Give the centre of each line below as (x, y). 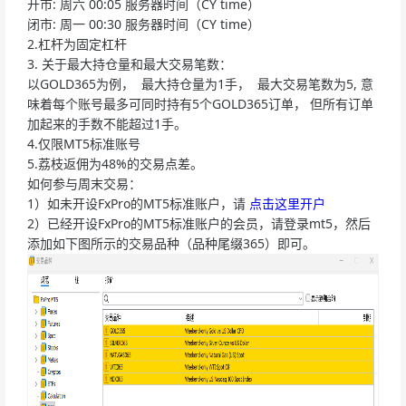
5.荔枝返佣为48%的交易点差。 (115, 163)
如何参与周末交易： (84, 183)
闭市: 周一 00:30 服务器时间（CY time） (144, 24)
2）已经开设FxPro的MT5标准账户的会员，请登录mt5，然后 (199, 223)
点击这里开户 (289, 203)
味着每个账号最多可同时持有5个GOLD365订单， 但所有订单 (200, 103)
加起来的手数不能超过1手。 (109, 123)
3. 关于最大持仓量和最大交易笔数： (130, 63)
